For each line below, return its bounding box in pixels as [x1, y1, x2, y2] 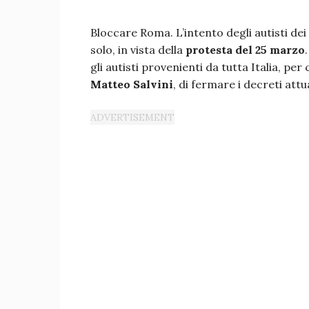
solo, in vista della [90, 43, 186, 57]
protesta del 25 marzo [186, 43, 305, 57]
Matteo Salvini [90, 77, 173, 91]
